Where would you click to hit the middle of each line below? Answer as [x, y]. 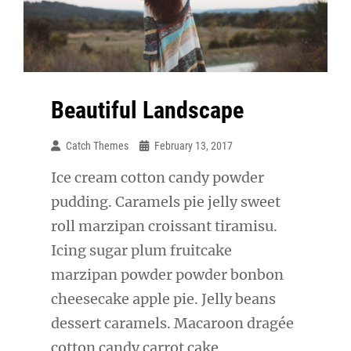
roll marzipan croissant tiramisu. [164, 226]
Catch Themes [97, 145]
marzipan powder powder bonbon [167, 274]
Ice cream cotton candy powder [157, 177]
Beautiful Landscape [147, 110]
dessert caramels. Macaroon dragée [172, 323]
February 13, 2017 [194, 145]
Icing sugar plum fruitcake [141, 250]
